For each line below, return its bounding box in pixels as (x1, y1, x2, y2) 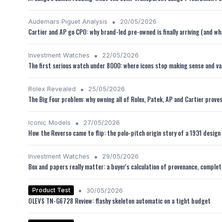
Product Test (32, 186, 70, 194)
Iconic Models (28, 119, 71, 126)
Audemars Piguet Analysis (28, 18, 108, 25)
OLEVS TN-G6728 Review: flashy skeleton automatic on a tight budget (28, 196, 211, 206)
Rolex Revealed (28, 85, 76, 93)
